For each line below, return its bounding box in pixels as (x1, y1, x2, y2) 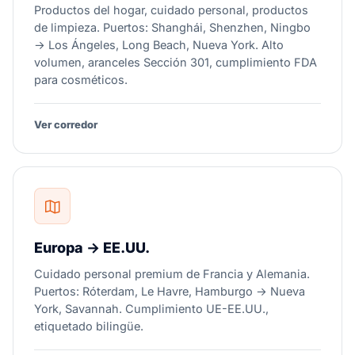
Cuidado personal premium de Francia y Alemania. (34, 267, 310, 281)
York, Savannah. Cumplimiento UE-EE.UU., (34, 302, 269, 315)
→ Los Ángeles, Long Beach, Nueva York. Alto (34, 38, 284, 52)
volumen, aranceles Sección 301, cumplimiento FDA (34, 55, 317, 69)
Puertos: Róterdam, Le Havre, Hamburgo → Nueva (34, 284, 305, 298)
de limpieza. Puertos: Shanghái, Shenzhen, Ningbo (34, 21, 311, 34)
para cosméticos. (34, 73, 128, 86)
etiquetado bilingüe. (34, 319, 143, 333)
